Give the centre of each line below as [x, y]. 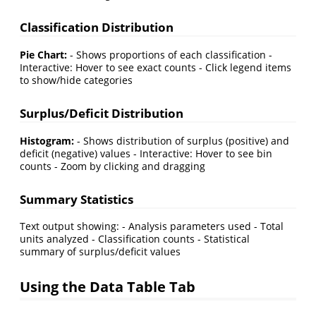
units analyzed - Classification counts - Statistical [135, 239]
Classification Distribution [97, 28]
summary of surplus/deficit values [100, 252]
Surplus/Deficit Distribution [102, 114]
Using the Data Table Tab [108, 287]
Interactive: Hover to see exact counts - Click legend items [156, 68]
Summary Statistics [77, 199]
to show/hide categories [76, 80]
